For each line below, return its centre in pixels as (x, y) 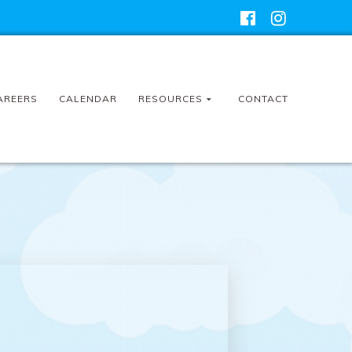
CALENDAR (88, 99)
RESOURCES (170, 99)
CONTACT (264, 99)
